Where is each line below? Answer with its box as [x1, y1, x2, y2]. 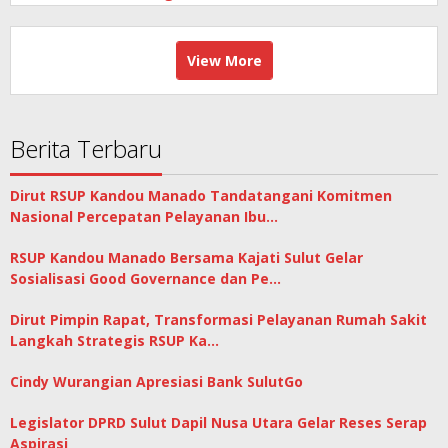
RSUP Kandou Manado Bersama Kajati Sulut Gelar [10, 247, 363, 267]
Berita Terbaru [10, 131, 162, 165]
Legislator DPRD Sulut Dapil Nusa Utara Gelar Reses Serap [10, 412, 427, 432]
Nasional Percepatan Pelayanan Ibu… [10, 206, 278, 226]
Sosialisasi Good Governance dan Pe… [10, 268, 281, 288]
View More [186, 50, 262, 70]
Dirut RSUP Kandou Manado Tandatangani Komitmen [10, 185, 392, 205]
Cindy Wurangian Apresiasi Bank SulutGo [10, 371, 303, 391]
